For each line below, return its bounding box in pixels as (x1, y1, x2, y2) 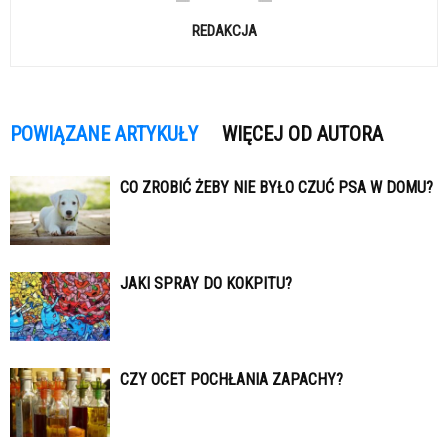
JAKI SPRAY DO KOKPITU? (120, 274, 292, 294)
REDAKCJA (191, 22, 257, 41)
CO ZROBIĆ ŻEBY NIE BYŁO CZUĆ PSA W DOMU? (120, 178, 433, 198)
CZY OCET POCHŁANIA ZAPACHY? (120, 370, 343, 390)
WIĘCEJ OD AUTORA (222, 122, 383, 147)
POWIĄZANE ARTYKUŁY (10, 122, 198, 147)
